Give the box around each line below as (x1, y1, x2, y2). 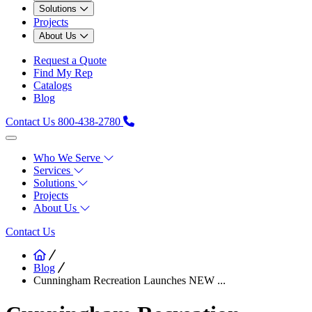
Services (33, 164, 70, 176)
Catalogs (33, 79, 72, 91)
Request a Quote (33, 54, 107, 66)
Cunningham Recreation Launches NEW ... (33, 274, 226, 286)
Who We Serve (33, 151, 100, 164)
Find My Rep (33, 66, 93, 79)
